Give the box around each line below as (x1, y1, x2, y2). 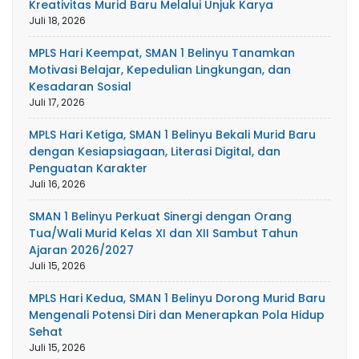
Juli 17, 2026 (29, 95, 85, 109)
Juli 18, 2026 (29, 14, 86, 27)
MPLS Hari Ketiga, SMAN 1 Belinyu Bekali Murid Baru (29, 127, 316, 143)
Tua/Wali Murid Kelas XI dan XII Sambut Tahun (29, 225, 298, 241)
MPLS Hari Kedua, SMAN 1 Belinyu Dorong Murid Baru (29, 290, 325, 306)
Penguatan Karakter (29, 160, 147, 176)
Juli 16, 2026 (29, 177, 86, 191)
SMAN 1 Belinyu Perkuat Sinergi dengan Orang (29, 208, 292, 224)
